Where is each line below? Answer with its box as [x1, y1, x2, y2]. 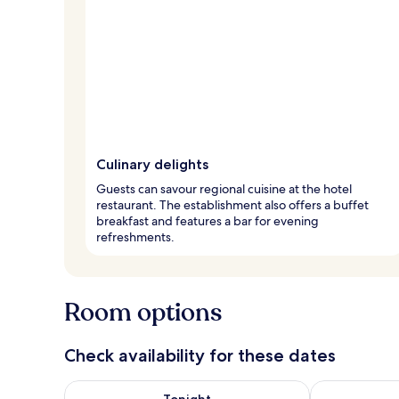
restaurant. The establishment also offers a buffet [96, 196, 369, 213]
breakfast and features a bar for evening [96, 212, 319, 229]
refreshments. [96, 228, 175, 245]
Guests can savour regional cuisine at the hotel [96, 180, 352, 197]
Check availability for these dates [64, 344, 336, 366]
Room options [64, 295, 222, 330]
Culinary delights [96, 155, 208, 173]
